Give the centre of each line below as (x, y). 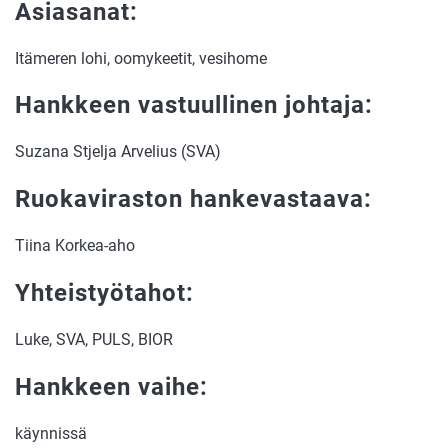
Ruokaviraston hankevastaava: (193, 199)
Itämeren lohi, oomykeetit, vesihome (143, 58)
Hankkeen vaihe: (115, 386)
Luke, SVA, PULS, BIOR (96, 339)
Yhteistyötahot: (104, 293)
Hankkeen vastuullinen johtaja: (194, 105)
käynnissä (51, 433)
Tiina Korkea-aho (75, 246)
